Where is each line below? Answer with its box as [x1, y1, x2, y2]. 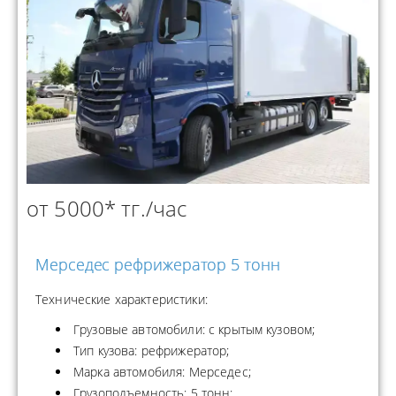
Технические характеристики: [35, 290, 208, 308]
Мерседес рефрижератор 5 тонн [35, 253, 280, 275]
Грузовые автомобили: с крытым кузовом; [73, 320, 316, 338]
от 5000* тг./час [27, 193, 187, 223]
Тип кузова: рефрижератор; [73, 341, 230, 359]
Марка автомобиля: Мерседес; [73, 362, 251, 380]
